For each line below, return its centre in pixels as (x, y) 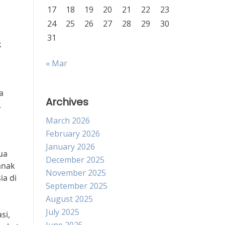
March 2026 (68, 121)
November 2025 (76, 173)
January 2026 (70, 147)
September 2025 (77, 186)
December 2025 (75, 160)
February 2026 (73, 134)
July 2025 (63, 212)
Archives (67, 102)
